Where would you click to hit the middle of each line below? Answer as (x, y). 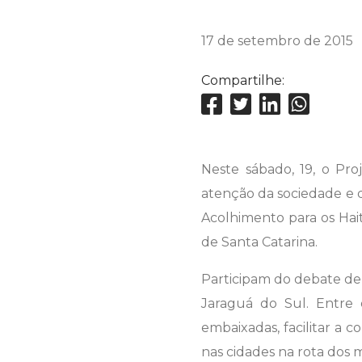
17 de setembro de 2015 (277, 41)
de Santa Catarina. (259, 242)
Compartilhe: (243, 81)
